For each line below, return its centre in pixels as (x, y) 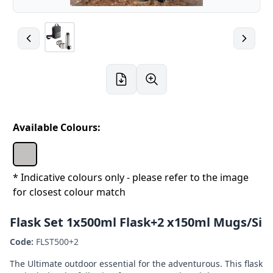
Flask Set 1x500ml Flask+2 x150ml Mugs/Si (136, 222)
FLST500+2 (56, 242)
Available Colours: (57, 127)
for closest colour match (69, 192)
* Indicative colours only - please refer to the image (131, 177)
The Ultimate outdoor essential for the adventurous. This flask (136, 264)
